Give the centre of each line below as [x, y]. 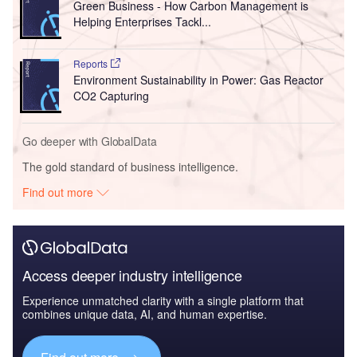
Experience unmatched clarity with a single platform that [163, 300]
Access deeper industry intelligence [132, 275]
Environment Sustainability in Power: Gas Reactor [198, 79]
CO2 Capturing [111, 95]
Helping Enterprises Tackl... [142, 21]
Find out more [60, 192]
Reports [91, 63]
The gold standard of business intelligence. [130, 166]
